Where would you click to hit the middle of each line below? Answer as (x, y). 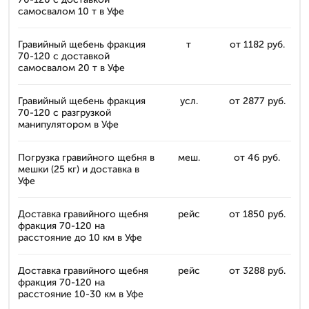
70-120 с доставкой (64, 56)
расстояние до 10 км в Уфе (80, 238)
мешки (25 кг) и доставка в (79, 169)
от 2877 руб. (257, 101)
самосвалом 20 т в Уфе (71, 68)
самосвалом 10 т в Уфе (71, 11)
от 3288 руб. (257, 271)
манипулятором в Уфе (68, 124)
